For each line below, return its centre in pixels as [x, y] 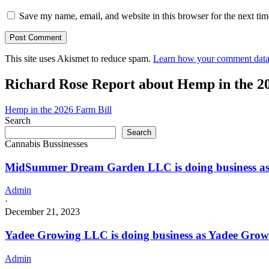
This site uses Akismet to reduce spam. [79, 59]
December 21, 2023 [42, 212]
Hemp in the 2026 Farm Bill [58, 109]
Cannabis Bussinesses [46, 144]
